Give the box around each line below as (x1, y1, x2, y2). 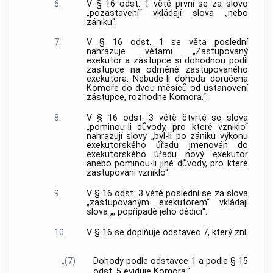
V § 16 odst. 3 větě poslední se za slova (86, 188, 248, 199)
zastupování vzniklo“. (86, 168, 170, 179)
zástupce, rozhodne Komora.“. (86, 92, 208, 103)
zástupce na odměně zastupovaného (86, 65, 248, 76)
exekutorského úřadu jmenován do (86, 140, 248, 151)
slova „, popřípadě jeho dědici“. (86, 206, 207, 217)
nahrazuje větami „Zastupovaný (86, 46, 248, 57)
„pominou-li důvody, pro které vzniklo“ (86, 122, 248, 133)
